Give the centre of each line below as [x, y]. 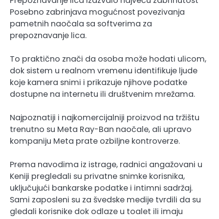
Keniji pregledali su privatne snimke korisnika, [97, 176]
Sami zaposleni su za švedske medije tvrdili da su [105, 200]
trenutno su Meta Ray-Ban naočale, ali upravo [101, 130]
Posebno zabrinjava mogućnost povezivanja [97, 12]
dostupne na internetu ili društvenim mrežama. [102, 94]
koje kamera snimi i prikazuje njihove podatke [99, 83]
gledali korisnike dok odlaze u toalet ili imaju [96, 212]
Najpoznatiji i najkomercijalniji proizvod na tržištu [105, 118]
